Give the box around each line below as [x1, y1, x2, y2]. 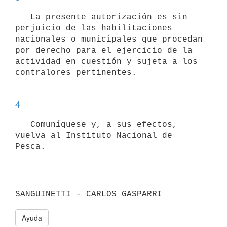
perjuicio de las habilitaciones [15, 23, 172, 33]
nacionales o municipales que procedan [15, 34, 203, 44]
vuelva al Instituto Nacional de [15, 131, 172, 140]
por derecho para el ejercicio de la [15, 46, 193, 55]
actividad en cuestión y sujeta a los [15, 57, 198, 66]
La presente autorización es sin [15, 12, 30, 22]
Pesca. [15, 142, 51, 152]
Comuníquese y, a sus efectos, [15, 120, 30, 129]
